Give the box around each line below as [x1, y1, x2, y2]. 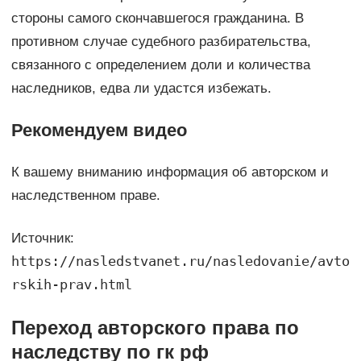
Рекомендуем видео [10, 119, 187, 140]
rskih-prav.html [10, 276, 132, 293]
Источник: [10, 230, 74, 246]
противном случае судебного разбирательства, [10, 33, 311, 49]
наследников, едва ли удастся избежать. [10, 80, 272, 96]
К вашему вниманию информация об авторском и [10, 164, 329, 180]
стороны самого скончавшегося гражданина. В [10, 10, 304, 26]
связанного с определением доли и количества [10, 56, 310, 73]
